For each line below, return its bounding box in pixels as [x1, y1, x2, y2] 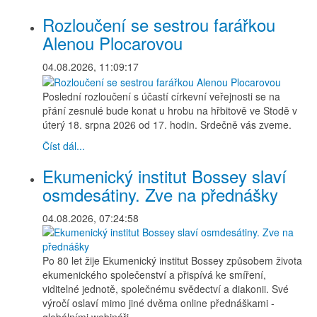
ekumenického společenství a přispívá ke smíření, [42, 267, 266, 282]
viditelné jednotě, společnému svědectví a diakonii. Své [42, 282, 289, 296]
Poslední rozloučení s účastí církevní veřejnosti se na [42, 89, 280, 104]
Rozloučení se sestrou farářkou [42, 11, 275, 37]
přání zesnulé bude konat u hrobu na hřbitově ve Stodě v [42, 103, 297, 118]
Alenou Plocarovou [42, 30, 183, 55]
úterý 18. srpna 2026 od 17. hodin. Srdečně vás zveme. [42, 117, 292, 132]
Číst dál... [42, 139, 85, 154]
